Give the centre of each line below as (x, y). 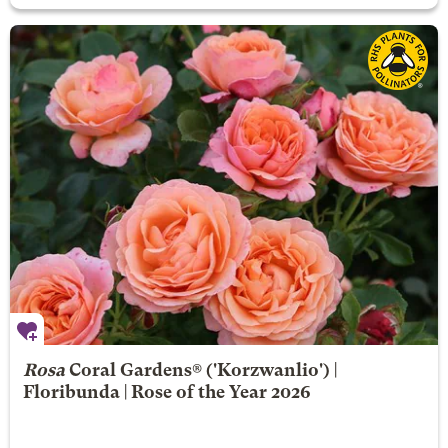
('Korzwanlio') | (269, 371)
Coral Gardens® (135, 371)
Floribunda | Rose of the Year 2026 (166, 393)
